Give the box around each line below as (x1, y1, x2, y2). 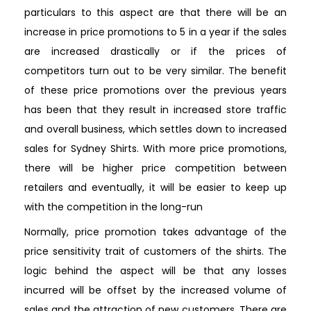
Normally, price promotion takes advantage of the (24, 224, 287, 239)
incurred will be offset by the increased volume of (24, 283, 287, 297)
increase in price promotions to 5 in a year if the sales (24, 24, 287, 39)
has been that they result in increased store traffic (24, 102, 287, 117)
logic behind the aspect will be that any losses (24, 263, 287, 278)
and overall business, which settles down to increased (24, 121, 287, 136)
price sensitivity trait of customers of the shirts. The (24, 244, 287, 258)
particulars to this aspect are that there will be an (24, 5, 287, 19)
